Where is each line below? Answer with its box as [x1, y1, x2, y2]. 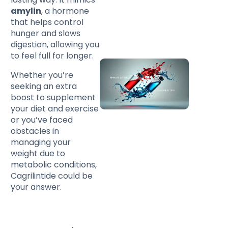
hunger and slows [11, 27, 81, 40]
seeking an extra [11, 80, 77, 93]
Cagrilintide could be [11, 170, 93, 182]
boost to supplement [11, 92, 96, 104]
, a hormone [41, 5, 90, 17]
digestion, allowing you [11, 39, 100, 51]
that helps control [11, 16, 84, 28]
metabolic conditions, [11, 159, 97, 171]
